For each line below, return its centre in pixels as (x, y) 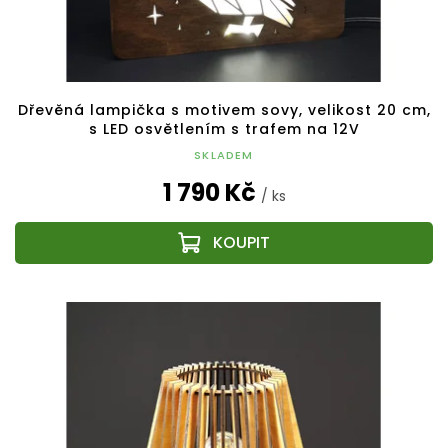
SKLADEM (224, 155)
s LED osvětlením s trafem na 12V (224, 129)
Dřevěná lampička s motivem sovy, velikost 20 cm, (224, 110)
